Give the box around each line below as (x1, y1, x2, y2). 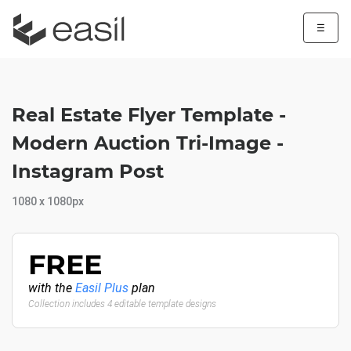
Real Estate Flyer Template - (12, 103, 286, 126)
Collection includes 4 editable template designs (28, 299, 216, 309)
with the (28, 280, 75, 295)
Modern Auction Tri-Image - (12, 132, 284, 154)
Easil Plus (75, 280, 128, 295)
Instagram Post (12, 160, 164, 183)
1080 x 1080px (12, 195, 84, 208)
